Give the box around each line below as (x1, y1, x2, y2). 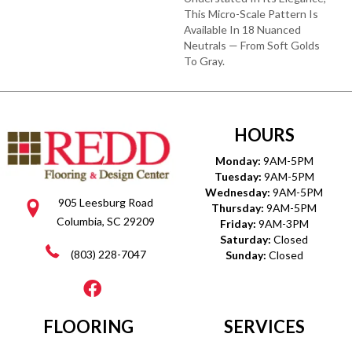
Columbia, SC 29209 (57, 214, 155, 229)
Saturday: (220, 232, 273, 246)
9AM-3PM (258, 216, 309, 230)
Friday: (219, 216, 258, 230)
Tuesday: (214, 169, 264, 183)
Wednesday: (205, 185, 273, 199)
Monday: (214, 153, 263, 167)
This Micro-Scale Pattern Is (184, 6, 318, 20)
